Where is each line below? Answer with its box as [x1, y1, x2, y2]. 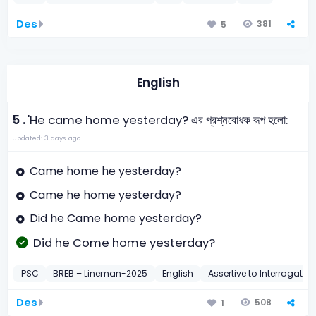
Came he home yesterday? [29, 186, 181, 203]
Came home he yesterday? [29, 163, 181, 180]
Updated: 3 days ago [11, 133, 80, 142]
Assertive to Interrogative [207, 267, 315, 280]
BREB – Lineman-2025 [53, 267, 148, 280]
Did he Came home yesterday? [29, 210, 202, 227]
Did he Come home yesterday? [32, 234, 215, 251]
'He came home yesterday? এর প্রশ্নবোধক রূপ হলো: [28, 111, 288, 128]
